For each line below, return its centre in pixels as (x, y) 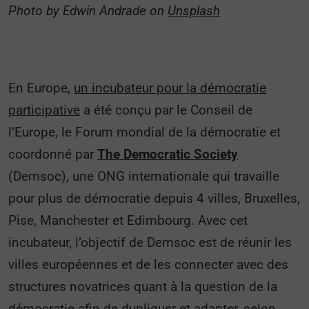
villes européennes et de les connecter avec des (148, 265)
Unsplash (194, 11)
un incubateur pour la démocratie (170, 88)
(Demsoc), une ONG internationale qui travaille (144, 176)
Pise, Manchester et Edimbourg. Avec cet (128, 220)
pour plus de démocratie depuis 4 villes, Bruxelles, (154, 198)
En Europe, (41, 88)
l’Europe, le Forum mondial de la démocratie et (144, 132)
